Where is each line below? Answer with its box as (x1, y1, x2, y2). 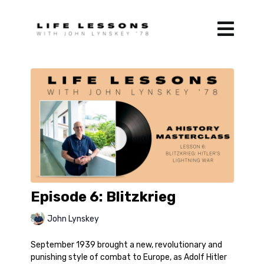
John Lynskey (47, 213, 99, 224)
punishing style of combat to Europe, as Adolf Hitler (30, 252, 227, 263)
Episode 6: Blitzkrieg (30, 189, 176, 206)
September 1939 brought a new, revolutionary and (30, 240, 222, 250)
